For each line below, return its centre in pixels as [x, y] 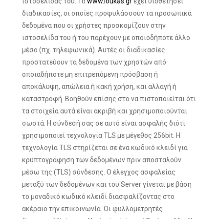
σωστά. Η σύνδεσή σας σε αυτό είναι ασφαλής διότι [104, 123]
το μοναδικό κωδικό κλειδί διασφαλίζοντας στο [98, 197]
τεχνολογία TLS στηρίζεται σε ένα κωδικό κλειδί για [105, 148]
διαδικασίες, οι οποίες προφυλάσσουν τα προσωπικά [107, 13]
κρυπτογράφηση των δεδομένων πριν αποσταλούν [102, 160]
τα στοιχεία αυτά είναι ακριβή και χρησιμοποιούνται [105, 111]
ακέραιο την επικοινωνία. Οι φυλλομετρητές [92, 209]
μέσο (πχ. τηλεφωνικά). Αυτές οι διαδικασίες [94, 50]
